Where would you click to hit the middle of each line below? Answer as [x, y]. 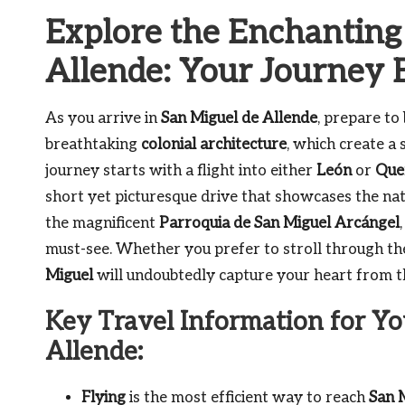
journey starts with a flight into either [181, 171]
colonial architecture [214, 145]
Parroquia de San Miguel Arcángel [279, 223]
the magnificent [102, 223]
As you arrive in [103, 118]
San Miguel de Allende [239, 118]
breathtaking [93, 145]
